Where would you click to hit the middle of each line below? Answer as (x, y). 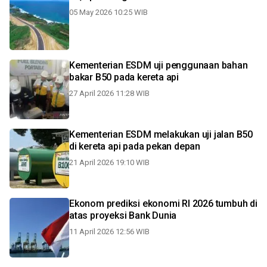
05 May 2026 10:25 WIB (108, 12)
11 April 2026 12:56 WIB (109, 232)
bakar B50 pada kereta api (124, 77)
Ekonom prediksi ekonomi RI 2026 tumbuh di (163, 204)
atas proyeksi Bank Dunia (123, 215)
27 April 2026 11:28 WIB (109, 93)
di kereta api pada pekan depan (135, 146)
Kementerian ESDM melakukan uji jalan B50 (161, 134)
